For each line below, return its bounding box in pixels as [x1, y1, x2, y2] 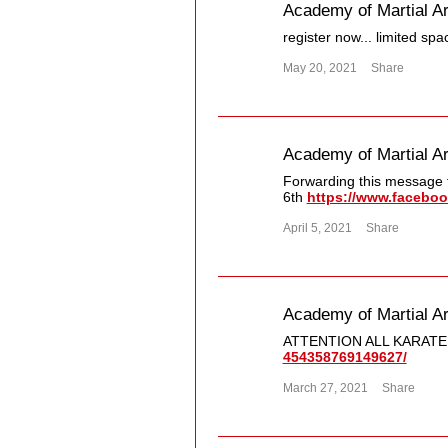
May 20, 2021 [282, 62, 357, 75]
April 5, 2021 [282, 222, 352, 235]
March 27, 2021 [282, 382, 368, 395]
